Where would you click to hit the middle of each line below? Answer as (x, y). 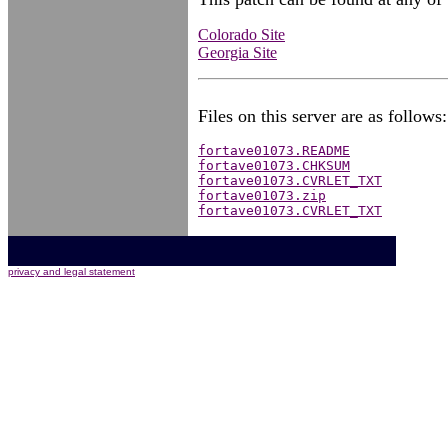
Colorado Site (241, 34)
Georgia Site (237, 52)
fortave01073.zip (262, 195)
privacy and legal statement (71, 271)
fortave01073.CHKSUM (274, 165)
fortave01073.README (274, 150)
